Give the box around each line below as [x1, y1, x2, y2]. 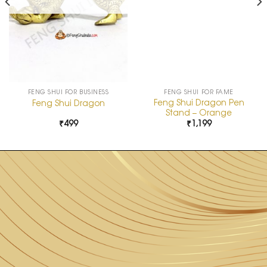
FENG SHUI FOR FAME [164, 87, 234, 97]
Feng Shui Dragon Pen [153, 95, 244, 108]
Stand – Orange [166, 105, 232, 118]
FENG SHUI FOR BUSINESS [27, 87, 109, 97]
